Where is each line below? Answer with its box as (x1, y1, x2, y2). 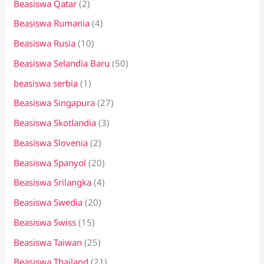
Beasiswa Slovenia (14, 136, 88, 148)
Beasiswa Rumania (14, 17, 90, 29)
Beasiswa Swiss (14, 216, 77, 228)
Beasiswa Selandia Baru (14, 57, 110, 69)
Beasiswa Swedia (14, 196, 83, 209)
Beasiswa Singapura (14, 97, 95, 109)
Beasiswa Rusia (14, 37, 76, 49)
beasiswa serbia (14, 77, 78, 89)
